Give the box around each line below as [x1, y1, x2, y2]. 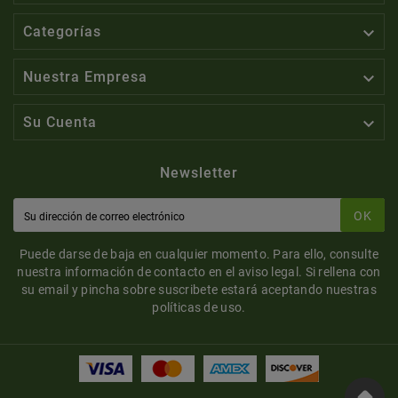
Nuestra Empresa [23, 68, 147, 86]
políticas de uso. [152, 300, 246, 315]
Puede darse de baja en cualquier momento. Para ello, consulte [19, 247, 379, 262]
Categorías [23, 23, 101, 41]
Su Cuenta [23, 114, 97, 131]
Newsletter [160, 164, 238, 182]
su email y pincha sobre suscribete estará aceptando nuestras [21, 283, 377, 298]
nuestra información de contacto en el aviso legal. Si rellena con [17, 265, 381, 280]
